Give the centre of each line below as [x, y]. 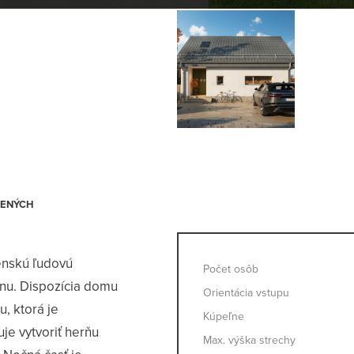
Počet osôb [231, 269]
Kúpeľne [224, 317]
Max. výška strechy [249, 341]
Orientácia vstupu [246, 293]
